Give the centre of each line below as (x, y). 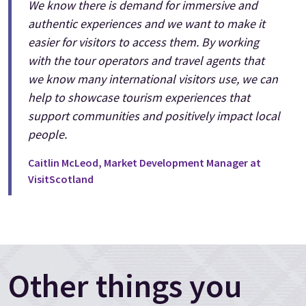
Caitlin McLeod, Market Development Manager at (144, 162)
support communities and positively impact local (154, 115)
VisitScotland (61, 179)
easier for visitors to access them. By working (143, 42)
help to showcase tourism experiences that (139, 97)
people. (47, 134)
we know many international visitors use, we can (153, 79)
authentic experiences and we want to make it (147, 23)
